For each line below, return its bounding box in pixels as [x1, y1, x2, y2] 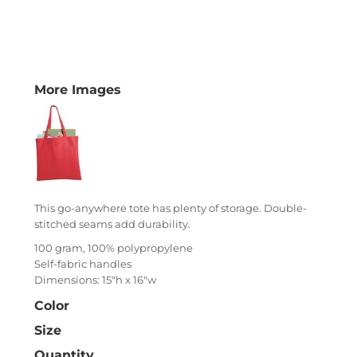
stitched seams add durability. [34, 218, 190, 230]
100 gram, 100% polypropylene [34, 241, 193, 254]
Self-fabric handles [34, 257, 131, 270]
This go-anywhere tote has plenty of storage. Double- [34, 202, 307, 214]
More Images [34, 82, 121, 97]
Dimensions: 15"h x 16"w [34, 273, 156, 286]
